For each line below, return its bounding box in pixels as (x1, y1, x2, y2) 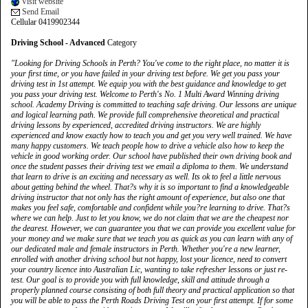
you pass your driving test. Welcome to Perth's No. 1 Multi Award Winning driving (11, 89, 279, 99)
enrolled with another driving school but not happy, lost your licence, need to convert (11, 254, 287, 264)
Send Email (20, 7, 59, 16)
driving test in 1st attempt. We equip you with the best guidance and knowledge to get (11, 79, 286, 89)
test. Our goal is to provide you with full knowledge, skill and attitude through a (11, 275, 269, 285)
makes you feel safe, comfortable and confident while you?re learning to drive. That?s (11, 203, 290, 212)
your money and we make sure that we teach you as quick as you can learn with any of (11, 234, 292, 243)
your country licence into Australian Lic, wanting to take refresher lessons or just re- (11, 265, 287, 274)
